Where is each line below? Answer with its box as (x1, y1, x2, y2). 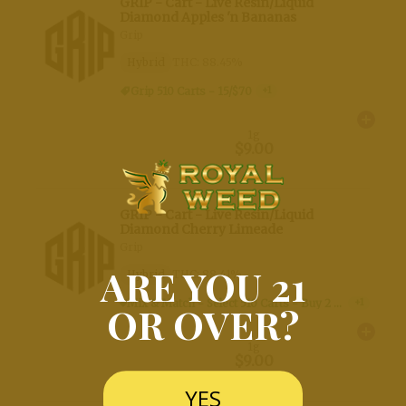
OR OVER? (107, 298, 299, 350)
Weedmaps (28, 14, 105, 34)
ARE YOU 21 (100, 260, 306, 312)
